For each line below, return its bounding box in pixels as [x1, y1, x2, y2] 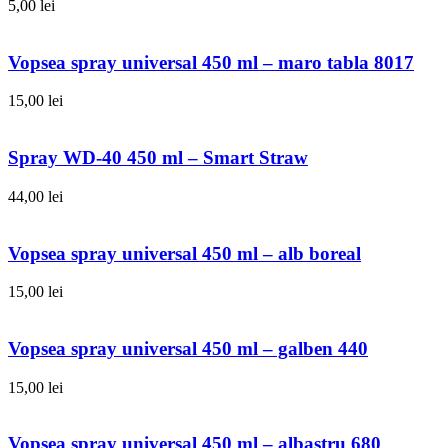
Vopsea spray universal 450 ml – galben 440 [8, 337, 368, 359]
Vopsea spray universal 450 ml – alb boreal [8, 242, 361, 264]
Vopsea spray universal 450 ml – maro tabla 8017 [8, 51, 414, 73]
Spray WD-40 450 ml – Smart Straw [8, 147, 308, 169]
